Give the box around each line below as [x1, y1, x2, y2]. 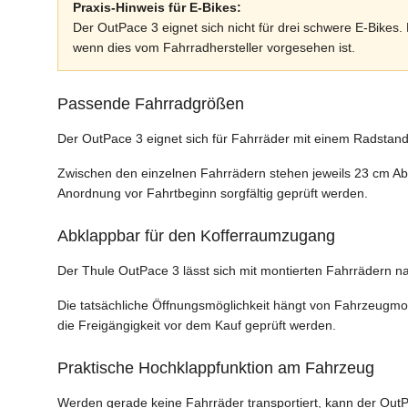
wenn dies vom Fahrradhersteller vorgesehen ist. [73, 40, 355, 56]
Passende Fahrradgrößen [57, 95, 244, 114]
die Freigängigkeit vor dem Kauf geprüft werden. [57, 318, 336, 333]
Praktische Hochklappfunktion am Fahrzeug [57, 359, 374, 378]
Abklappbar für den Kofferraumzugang [57, 227, 335, 246]
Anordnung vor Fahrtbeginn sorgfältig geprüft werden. [57, 186, 368, 201]
